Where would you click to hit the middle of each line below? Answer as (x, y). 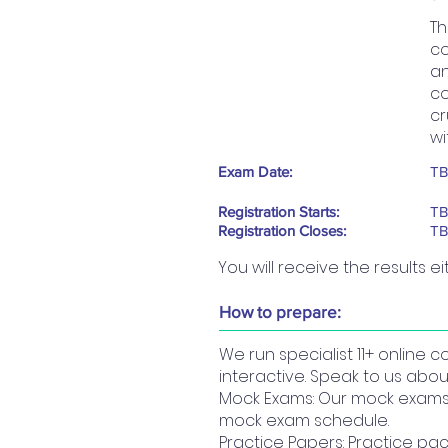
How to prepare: (280, 312)
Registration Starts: (278, 212)
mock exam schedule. (304, 421)
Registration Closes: (282, 231)
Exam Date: (255, 172)
